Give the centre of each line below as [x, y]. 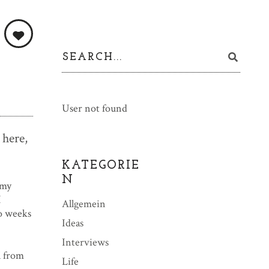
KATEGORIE [101, 165]
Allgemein [83, 204]
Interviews [85, 243]
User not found [94, 108]
